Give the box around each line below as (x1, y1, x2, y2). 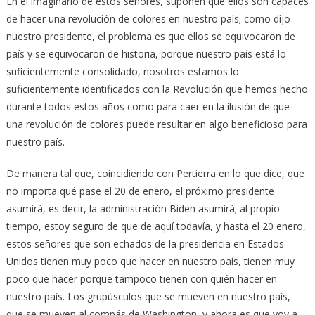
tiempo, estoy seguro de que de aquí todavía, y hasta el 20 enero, (6, 219, 306, 233)
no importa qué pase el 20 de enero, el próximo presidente (6, 184, 274, 198)
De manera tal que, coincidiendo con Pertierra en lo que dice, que (6, 167, 304, 181)
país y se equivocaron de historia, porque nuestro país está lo (6, 47, 286, 61)
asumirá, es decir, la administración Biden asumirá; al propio (6, 202, 280, 216)
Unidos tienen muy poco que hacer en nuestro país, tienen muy (6, 255, 295, 269)
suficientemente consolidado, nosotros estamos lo (6, 65, 239, 79)
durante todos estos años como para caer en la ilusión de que (6, 100, 290, 114)
